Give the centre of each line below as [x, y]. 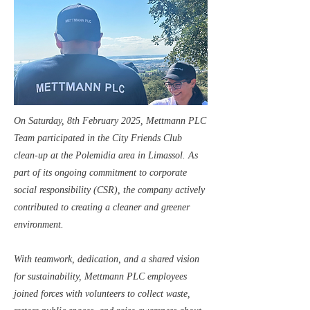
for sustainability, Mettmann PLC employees [100, 276]
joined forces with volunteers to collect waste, [102, 294]
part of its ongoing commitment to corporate [100, 173]
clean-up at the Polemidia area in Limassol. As [106, 155]
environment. [39, 225]
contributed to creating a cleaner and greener [102, 207]
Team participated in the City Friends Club [98, 138]
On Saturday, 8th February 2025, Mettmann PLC [110, 121]
